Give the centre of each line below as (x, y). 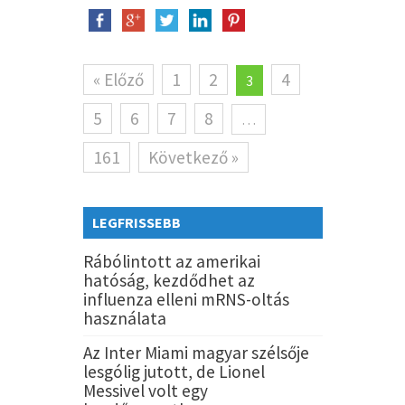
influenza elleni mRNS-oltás (186, 299)
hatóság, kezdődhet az (169, 280)
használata (124, 318)
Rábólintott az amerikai (171, 261)
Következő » (193, 157)
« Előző (118, 79)
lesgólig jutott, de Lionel (174, 371)
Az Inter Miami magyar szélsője (196, 352)
